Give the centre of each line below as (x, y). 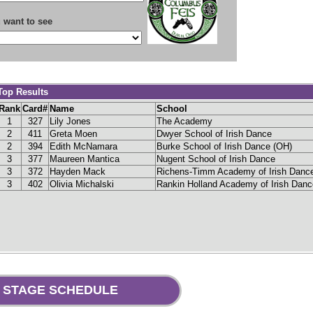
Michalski (95, 184)
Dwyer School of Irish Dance (214, 133)
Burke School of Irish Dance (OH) (224, 146)
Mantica (103, 159)
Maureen (67, 159)
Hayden (65, 171)
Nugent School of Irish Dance (216, 159)
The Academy (184, 121)
